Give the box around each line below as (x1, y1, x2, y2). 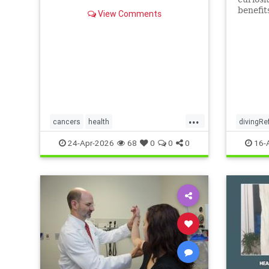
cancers (53, 117, 80, 126)
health (88, 117, 109, 126)
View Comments (95, 8, 162, 20)
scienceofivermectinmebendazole (53, 136, 167, 145)
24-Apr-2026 (66, 138, 114, 148)
